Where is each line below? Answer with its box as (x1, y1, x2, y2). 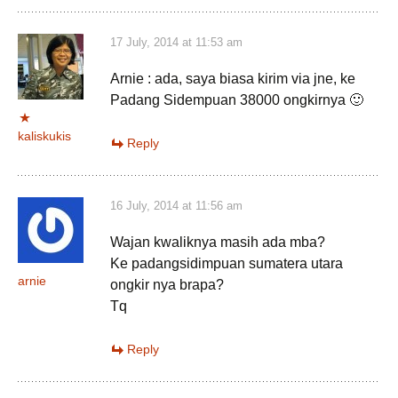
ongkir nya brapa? (110, 277, 224, 292)
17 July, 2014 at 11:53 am (110, 36, 243, 49)
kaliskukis (18, 129, 71, 143)
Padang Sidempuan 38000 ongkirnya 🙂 (110, 92, 363, 107)
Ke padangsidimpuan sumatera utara (110, 256, 343, 271)
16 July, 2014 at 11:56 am (110, 199, 243, 212)
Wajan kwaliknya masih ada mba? (110, 235, 325, 250)
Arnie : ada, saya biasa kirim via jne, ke (110, 71, 355, 86)
